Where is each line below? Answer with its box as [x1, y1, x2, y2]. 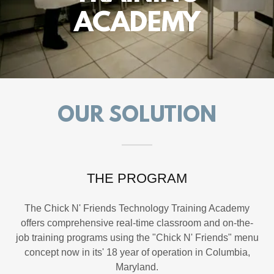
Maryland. [116, 262, 158, 272]
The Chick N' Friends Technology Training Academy [24, 203, 250, 213]
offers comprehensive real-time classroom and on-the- [21, 218, 253, 228]
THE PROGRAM [87, 171, 187, 186]
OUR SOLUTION [57, 104, 217, 128]
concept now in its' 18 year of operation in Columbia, [24, 247, 250, 257]
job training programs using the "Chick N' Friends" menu [15, 232, 259, 243]
